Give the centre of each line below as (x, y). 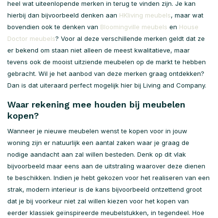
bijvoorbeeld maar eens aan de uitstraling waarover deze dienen (106, 166)
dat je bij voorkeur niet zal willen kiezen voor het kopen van (98, 201)
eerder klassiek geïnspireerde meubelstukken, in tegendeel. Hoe (106, 213)
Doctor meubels (31, 38)
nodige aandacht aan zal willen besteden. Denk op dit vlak (97, 154)
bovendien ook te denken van (54, 27)
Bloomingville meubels (134, 27)
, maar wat (187, 15)
